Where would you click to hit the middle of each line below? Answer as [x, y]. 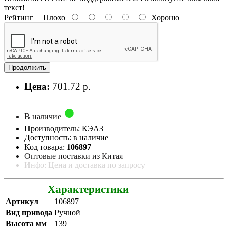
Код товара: [46, 147]
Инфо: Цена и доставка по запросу [85, 165]
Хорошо [163, 17]
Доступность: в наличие [66, 137]
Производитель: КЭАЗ [64, 128]
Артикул [22, 201]
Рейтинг [19, 17]
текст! [15, 7]
